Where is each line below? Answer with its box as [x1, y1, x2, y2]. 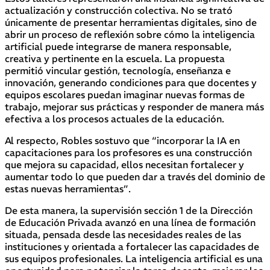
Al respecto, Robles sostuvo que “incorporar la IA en [5, 134, 240, 146]
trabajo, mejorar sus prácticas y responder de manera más [5, 100, 264, 113]
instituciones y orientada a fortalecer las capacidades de [5, 240, 259, 253]
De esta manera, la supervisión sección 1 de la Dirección [5, 204, 253, 216]
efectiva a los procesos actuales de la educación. [5, 112, 224, 125]
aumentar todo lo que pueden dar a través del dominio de [5, 170, 265, 183]
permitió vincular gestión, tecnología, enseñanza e [5, 64, 231, 77]
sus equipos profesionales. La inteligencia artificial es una [5, 252, 263, 265]
